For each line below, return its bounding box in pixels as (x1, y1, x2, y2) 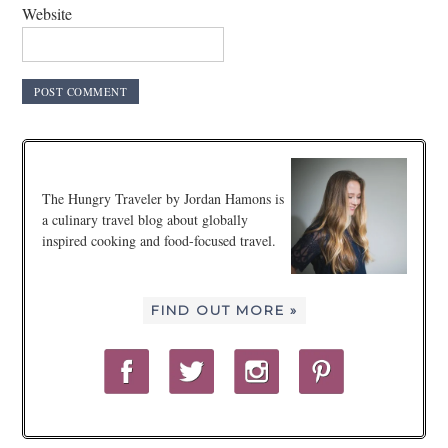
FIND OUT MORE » (150, 301, 298, 318)
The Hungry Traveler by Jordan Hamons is (41, 188, 284, 208)
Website (22, 2, 73, 24)
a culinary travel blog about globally (41, 209, 248, 229)
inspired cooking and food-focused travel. (41, 230, 276, 250)
